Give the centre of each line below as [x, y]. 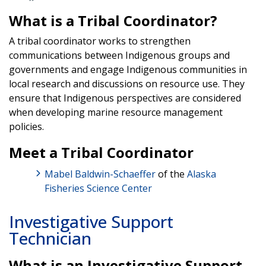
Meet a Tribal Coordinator [101, 152]
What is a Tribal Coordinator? [113, 20]
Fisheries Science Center [98, 188]
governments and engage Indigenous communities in [128, 69]
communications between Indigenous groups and [119, 55]
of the [171, 174]
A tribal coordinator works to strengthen [100, 41]
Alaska [202, 174]
